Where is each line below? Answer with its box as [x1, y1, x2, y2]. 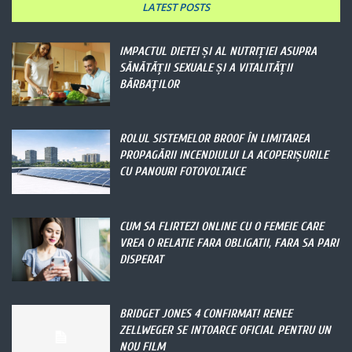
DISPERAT [119, 252, 164, 266]
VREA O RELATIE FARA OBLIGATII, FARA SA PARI [119, 236, 339, 250]
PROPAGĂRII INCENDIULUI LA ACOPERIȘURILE [119, 148, 329, 163]
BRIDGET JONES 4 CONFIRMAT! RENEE [119, 307, 293, 321]
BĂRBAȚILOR [119, 77, 180, 91]
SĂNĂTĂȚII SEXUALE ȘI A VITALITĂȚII [119, 60, 293, 75]
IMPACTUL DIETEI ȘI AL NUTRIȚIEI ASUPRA [119, 44, 317, 58]
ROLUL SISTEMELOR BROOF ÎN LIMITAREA [119, 132, 310, 146]
